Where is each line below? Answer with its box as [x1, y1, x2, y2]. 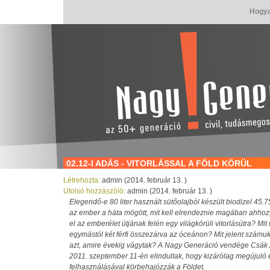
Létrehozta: [63, 176, 102, 184]
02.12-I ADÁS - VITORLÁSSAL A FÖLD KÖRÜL [66, 159, 252, 168]
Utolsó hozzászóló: [63, 187, 127, 195]
